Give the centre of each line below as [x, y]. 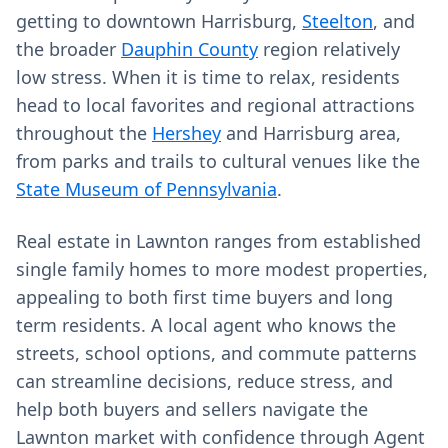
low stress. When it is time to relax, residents [208, 77]
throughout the [84, 133]
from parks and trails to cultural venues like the [218, 161]
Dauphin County [189, 49]
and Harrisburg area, [311, 133]
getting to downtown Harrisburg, [159, 21]
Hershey [186, 133]
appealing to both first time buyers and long [204, 297]
